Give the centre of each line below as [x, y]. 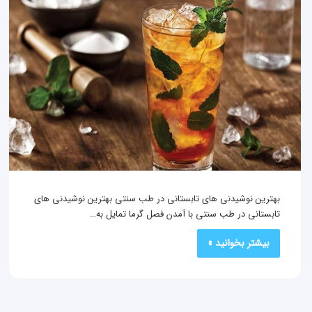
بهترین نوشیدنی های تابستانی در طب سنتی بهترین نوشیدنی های [157, 198]
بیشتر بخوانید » [239, 243]
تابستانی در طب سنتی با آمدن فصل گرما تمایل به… [185, 214]
